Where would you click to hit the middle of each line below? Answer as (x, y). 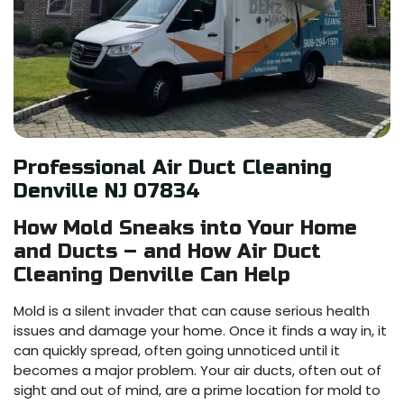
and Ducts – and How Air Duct (167, 251)
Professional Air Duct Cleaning (173, 167)
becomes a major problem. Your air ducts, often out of (197, 370)
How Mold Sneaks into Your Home (185, 228)
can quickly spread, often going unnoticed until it (177, 350)
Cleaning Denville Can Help (152, 275)
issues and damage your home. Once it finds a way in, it (200, 330)
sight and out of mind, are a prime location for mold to (197, 390)
